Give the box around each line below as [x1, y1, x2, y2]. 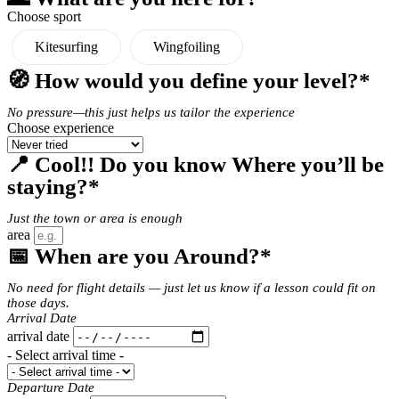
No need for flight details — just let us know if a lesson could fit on [7, 281, 376, 296]
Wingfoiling [153, 39, 220, 55]
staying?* [7, 175, 100, 199]
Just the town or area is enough [7, 211, 183, 226]
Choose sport [7, 9, 81, 25]
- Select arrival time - [7, 347, 124, 363]
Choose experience [7, 120, 114, 136]
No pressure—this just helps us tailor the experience [7, 105, 295, 120]
